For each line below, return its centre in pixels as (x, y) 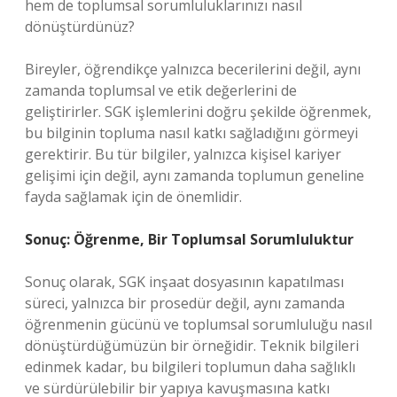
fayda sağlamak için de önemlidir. (133, 197)
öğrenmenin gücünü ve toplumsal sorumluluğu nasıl (198, 324)
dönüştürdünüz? (80, 27)
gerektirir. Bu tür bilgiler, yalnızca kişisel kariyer (183, 154)
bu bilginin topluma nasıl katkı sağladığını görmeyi (191, 133)
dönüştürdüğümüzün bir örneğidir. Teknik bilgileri (192, 346)
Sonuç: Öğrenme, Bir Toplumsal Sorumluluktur (189, 239)
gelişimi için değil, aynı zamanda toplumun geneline (195, 175)
